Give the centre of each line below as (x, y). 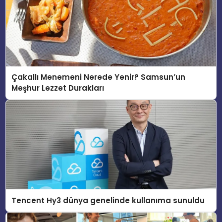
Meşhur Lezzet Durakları (58, 88)
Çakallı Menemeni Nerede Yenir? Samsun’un (99, 77)
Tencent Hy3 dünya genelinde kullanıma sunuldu (108, 200)
